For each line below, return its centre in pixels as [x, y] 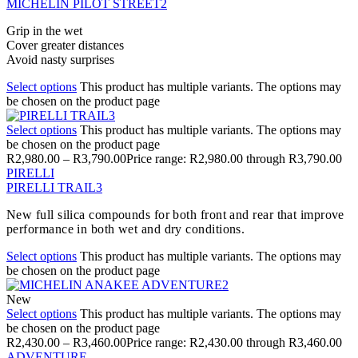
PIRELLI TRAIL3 [54, 187]
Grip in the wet [44, 30]
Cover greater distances [65, 45]
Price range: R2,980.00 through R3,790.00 [234, 158]
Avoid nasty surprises [60, 59]
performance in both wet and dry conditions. [126, 229]
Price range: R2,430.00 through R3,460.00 [234, 342]
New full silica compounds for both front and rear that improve [175, 214]
